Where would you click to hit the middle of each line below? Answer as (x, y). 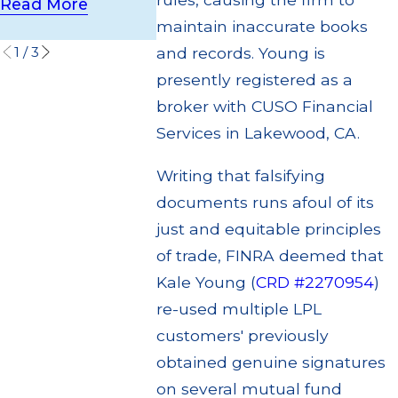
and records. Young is (241, 52)
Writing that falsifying (241, 175)
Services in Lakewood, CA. (259, 132)
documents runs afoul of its (266, 202)
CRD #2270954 (315, 282)
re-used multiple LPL (239, 308)
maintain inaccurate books (263, 26)
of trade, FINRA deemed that (271, 255)
